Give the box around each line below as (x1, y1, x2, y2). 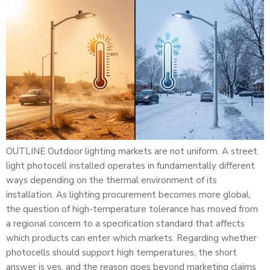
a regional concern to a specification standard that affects (6, 218, 245, 230)
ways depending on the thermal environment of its (6, 174, 217, 187)
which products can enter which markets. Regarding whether (6, 232, 257, 245)
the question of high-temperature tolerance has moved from (6, 203, 258, 216)
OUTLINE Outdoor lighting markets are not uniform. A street (6, 145, 257, 158)
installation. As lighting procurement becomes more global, (6, 189, 251, 201)
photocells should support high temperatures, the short (6, 246, 237, 259)
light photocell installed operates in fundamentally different (6, 160, 255, 172)
